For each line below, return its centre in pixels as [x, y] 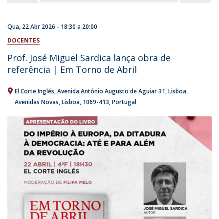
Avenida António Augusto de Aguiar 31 [111, 91]
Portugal [124, 102]
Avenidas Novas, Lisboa [47, 102]
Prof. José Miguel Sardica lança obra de [89, 58]
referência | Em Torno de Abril [72, 69]
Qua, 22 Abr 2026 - [34, 27]
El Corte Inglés [34, 91]
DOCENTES [23, 40]
